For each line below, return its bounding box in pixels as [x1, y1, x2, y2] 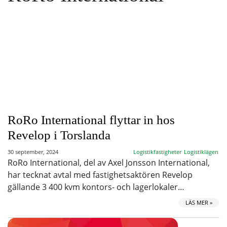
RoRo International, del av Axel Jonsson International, [8, 157, 210, 168]
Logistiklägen [184, 148, 218, 156]
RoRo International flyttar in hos [8, 113, 175, 127]
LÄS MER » [185, 199, 212, 206]
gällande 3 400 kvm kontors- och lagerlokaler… [8, 181, 184, 193]
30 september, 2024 [8, 148, 58, 156]
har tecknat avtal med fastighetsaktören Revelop [8, 169, 193, 180]
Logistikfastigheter [133, 148, 181, 156]
